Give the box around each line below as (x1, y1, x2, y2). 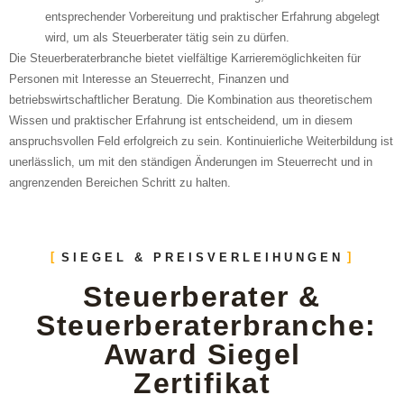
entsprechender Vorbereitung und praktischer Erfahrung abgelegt (45, 9, 380, 23)
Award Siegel (103, 338, 301, 372)
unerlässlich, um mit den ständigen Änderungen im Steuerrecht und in (9, 154, 372, 169)
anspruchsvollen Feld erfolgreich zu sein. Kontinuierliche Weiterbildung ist (9, 133, 393, 148)
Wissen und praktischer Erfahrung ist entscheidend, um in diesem (9, 113, 353, 127)
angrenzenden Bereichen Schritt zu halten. (9, 175, 231, 189)
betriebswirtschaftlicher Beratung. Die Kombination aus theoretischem (9, 92, 372, 106)
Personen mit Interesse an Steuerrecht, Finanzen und (9, 71, 289, 86)
